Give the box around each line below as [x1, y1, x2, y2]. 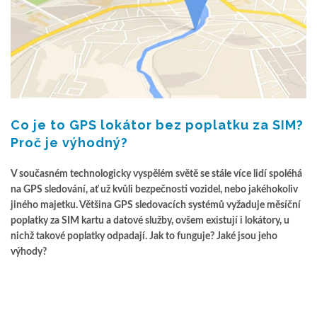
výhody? [11, 246, 47, 257]
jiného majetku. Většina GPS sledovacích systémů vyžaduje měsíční [11, 200, 301, 210]
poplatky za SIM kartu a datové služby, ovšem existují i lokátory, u [11, 215, 289, 226]
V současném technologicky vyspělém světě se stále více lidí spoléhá [11, 168, 302, 179]
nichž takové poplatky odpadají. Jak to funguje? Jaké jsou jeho [11, 231, 277, 241]
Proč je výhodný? [11, 134, 128, 150]
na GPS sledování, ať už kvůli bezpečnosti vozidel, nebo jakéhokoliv [11, 184, 298, 195]
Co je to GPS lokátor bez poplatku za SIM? [11, 117, 304, 132]
